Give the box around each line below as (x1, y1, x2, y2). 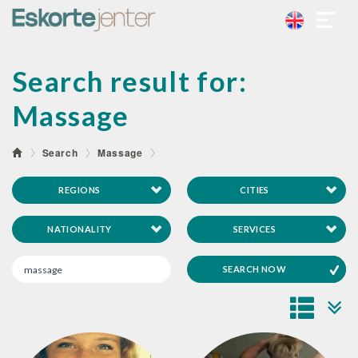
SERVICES (233, 224, 276, 234)
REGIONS (58, 185, 101, 195)
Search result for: (12, 65, 248, 97)
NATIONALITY (47, 224, 112, 234)
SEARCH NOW (222, 264, 287, 274)
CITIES (240, 185, 269, 195)
